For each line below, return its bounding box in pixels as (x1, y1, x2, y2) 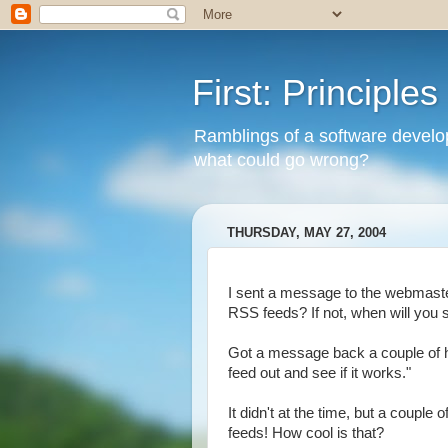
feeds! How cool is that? (228, 425, 384, 441)
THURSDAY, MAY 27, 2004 (227, 225, 386, 241)
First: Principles (192, 72, 438, 113)
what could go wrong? (194, 150, 369, 170)
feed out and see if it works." (228, 365, 411, 381)
